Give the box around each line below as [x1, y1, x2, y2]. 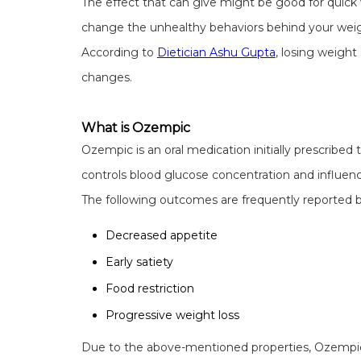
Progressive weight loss [105, 307, 239, 322]
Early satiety [105, 254, 173, 269]
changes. [81, 69, 132, 85]
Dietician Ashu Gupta [156, 44, 276, 60]
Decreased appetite [105, 227, 218, 243]
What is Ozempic [81, 119, 190, 135]
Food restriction [105, 280, 194, 296]
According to [81, 44, 157, 60]
